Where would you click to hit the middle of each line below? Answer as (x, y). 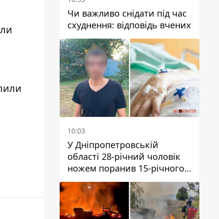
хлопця (83, 180)
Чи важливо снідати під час (127, 13)
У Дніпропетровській (113, 145)
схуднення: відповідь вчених (129, 25)
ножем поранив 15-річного (126, 168)
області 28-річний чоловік (124, 157)
